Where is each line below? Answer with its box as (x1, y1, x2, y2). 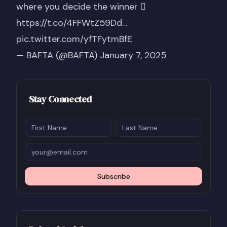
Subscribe (97, 172, 130, 181)
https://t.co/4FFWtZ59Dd (16, 17, 122, 29)
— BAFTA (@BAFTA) (16, 49, 100, 61)
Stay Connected (29, 93, 92, 105)
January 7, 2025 (100, 49, 167, 61)
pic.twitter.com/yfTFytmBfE (16, 33, 132, 45)
